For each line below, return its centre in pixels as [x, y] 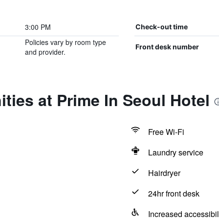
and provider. [45, 52]
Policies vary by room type [65, 42]
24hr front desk [174, 193]
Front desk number [167, 47]
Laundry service [175, 152]
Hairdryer [164, 173]
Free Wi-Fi [166, 132]
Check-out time [161, 27]
